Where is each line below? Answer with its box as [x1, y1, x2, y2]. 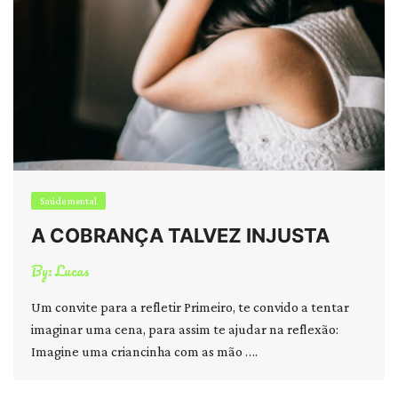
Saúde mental [40, 195, 97, 207]
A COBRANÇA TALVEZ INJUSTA [31, 224, 330, 247]
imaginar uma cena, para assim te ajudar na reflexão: [31, 322, 338, 337]
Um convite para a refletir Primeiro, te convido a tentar [31, 299, 349, 314]
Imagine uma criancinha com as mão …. [31, 344, 258, 359]
